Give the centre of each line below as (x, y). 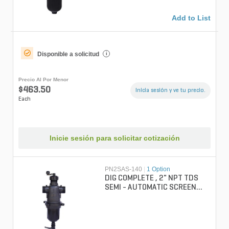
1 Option (159, 169)
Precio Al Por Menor (43, 79)
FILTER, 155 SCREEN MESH (163, 197)
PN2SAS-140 (124, 169)
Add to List (191, 18)
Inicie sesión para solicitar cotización (114, 138)
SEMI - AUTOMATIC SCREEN (151, 188)
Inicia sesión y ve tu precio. (170, 90)
